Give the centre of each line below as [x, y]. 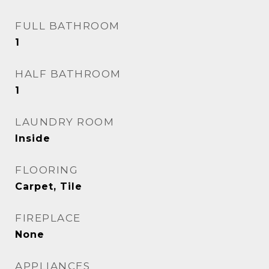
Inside [33, 138]
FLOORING [47, 170]
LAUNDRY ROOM [65, 122]
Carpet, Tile [49, 186]
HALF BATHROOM [68, 74]
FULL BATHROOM [68, 26]
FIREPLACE [48, 218]
